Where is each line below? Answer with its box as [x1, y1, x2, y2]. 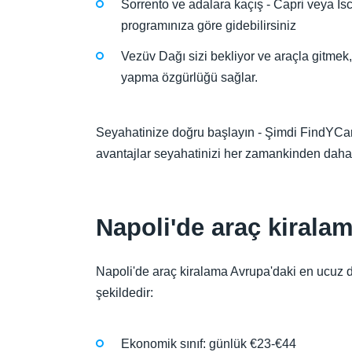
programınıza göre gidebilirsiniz [121, 19, 296, 33]
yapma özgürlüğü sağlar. [121, 70, 258, 84]
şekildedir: [96, 285, 153, 299]
